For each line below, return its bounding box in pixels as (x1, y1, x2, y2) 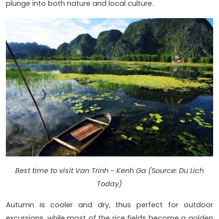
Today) (97, 178, 122, 189)
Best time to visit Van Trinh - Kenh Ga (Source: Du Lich (15, 165, 204, 175)
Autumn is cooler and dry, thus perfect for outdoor (6, 199, 213, 210)
